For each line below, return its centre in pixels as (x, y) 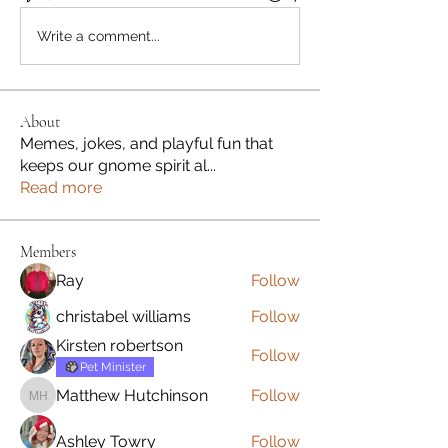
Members (48, 252)
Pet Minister (113, 367)
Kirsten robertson (119, 346)
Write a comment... (98, 35)
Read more (61, 188)
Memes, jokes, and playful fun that (146, 144)
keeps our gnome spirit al (113, 166)
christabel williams (123, 317)
